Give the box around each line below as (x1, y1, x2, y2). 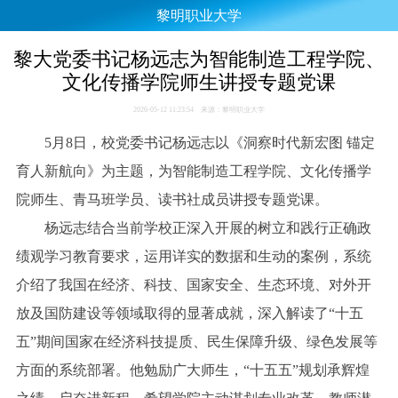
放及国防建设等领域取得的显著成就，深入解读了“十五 (15, 305, 363, 321)
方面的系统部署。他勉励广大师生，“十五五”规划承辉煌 (15, 362, 370, 378)
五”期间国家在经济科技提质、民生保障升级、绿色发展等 (15, 333, 378, 349)
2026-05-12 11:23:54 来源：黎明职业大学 (133, 105, 265, 114)
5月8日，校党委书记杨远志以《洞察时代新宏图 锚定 (44, 134, 375, 150)
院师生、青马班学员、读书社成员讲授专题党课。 (15, 191, 329, 207)
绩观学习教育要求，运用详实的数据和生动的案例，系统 (15, 248, 371, 264)
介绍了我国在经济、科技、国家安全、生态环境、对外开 (15, 276, 371, 292)
